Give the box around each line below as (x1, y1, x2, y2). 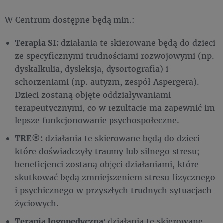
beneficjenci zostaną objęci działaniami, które (15, 159, 199, 170)
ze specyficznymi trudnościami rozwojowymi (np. (15, 50, 214, 61)
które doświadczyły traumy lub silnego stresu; (15, 146, 200, 157)
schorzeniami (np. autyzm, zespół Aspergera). (15, 76, 199, 87)
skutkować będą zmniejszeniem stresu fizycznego (15, 172, 215, 183)
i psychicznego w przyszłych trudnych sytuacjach (15, 185, 212, 196)
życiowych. (15, 198, 59, 209)
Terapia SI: (15, 37, 61, 48)
